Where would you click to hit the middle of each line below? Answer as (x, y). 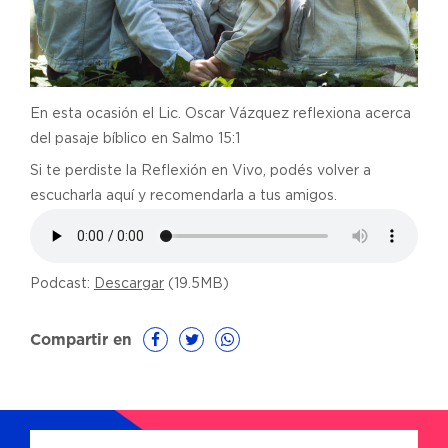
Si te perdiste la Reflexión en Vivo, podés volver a (200, 171)
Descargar (129, 284)
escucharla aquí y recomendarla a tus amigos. (183, 196)
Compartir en (81, 341)
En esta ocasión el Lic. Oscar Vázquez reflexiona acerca (220, 114)
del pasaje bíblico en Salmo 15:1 (135, 139)
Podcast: (62, 284)
